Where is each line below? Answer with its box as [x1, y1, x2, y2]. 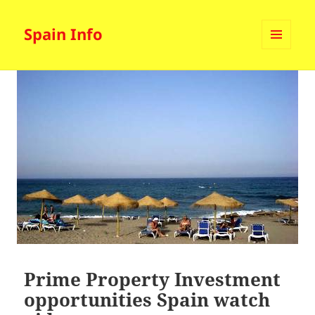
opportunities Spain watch [24, 286, 271, 312]
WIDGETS [262, 72, 302, 85]
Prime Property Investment [24, 266, 281, 292]
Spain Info [24, 23, 103, 45]
